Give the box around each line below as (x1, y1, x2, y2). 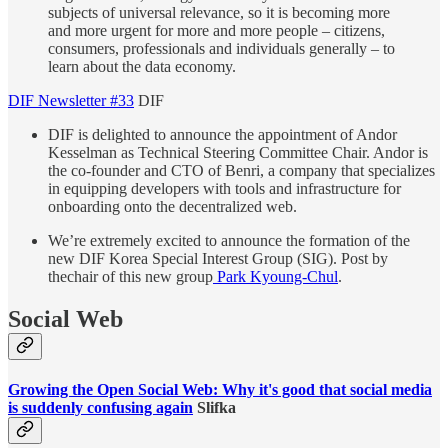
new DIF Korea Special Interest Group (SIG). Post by (48, 249, 388, 267)
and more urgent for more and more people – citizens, (48, 21, 385, 39)
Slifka (193, 399, 236, 417)
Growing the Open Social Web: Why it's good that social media (8, 381, 432, 399)
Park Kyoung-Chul (213, 267, 338, 285)
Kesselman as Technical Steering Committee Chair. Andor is (48, 143, 428, 161)
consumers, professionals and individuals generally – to (48, 39, 395, 57)
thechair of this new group (48, 267, 213, 285)
